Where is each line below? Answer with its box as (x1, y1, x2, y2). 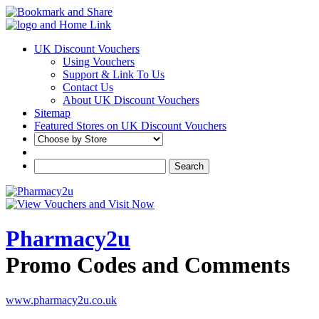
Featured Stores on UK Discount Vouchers (34, 120, 226, 132)
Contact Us (63, 81, 113, 93)
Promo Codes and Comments (6, 252, 290, 278)
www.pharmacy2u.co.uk (6, 293, 117, 306)
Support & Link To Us (63, 68, 164, 80)
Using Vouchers (63, 56, 135, 68)
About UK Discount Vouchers (63, 94, 199, 106)
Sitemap (34, 107, 70, 119)
